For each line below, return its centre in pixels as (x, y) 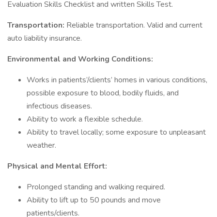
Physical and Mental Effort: (57, 166)
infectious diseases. (59, 106)
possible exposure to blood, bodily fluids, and (103, 93)
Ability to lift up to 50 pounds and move (94, 200)
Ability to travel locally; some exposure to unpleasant (116, 132)
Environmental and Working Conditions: (80, 59)
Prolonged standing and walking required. (96, 187)
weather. (41, 145)
